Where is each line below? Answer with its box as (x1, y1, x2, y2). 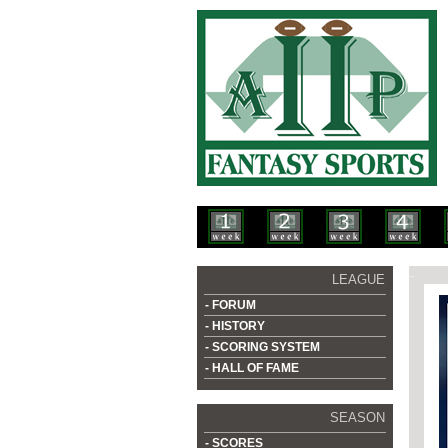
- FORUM (205, 298, 256, 312)
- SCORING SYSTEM (205, 340, 320, 354)
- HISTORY (205, 319, 265, 333)
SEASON (330, 410, 385, 425)
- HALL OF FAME (205, 361, 299, 375)
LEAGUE (332, 272, 385, 287)
